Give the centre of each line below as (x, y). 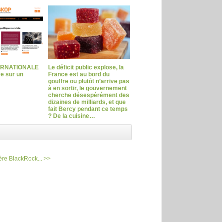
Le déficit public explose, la (86, 67)
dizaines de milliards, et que (87, 102)
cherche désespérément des (88, 95)
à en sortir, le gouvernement (87, 88)
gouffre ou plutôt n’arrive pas (88, 81)
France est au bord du (79, 74)
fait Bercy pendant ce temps (88, 109)
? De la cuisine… (71, 116)
